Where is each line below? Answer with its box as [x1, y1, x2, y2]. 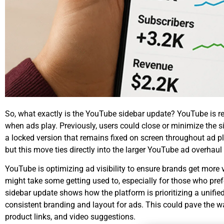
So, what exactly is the [5, 108, 85, 118]
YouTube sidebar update [85, 108, 171, 118]
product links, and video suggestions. [5, 212, 135, 222]
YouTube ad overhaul [145, 144, 222, 154]
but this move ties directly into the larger [5, 144, 145, 154]
